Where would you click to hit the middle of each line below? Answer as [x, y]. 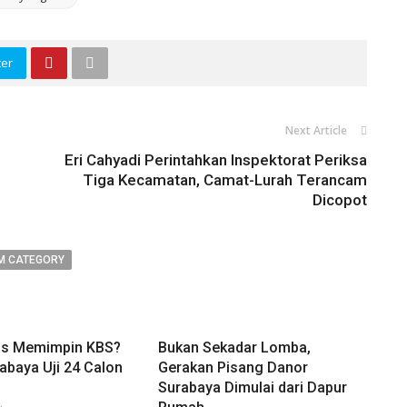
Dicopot [340, 200]
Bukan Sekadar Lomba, [234, 348]
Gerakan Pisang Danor [233, 368]
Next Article [316, 131]
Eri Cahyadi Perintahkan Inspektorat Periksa [216, 160]
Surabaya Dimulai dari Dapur [252, 388]
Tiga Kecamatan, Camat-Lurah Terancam [225, 180]
